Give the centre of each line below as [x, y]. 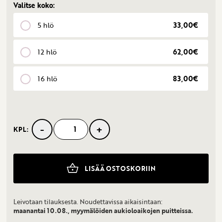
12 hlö [48, 52]
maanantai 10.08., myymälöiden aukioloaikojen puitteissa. [103, 210]
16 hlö [48, 78]
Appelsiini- [31, 134]
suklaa [23, 144]
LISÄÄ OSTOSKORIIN [120, 168]
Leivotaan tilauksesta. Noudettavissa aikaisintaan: [88, 201]
